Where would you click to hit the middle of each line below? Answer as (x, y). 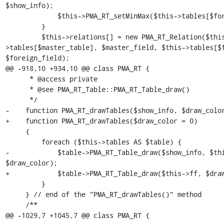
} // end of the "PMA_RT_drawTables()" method (15, 194)
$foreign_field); (37, 58)
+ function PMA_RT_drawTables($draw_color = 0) (101, 121)
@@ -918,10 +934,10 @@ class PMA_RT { (77, 68)
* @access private (17, 79)
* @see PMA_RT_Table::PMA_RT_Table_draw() (17, 89)
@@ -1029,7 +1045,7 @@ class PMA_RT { (77, 215)
